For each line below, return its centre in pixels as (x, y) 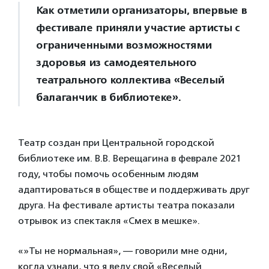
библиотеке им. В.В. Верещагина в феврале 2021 (130, 159)
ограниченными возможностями (124, 45)
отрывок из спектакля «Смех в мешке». (109, 221)
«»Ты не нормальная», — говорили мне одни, (122, 251)
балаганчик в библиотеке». (108, 98)
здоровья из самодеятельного (116, 63)
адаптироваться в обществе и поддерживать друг (134, 190)
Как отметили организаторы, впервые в (141, 11)
